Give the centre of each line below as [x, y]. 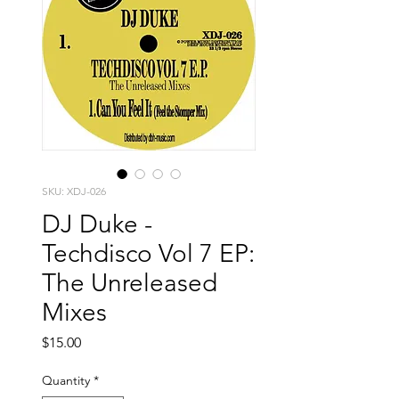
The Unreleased [130, 283]
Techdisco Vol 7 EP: [148, 254]
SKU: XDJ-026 [74, 191]
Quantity [66, 381]
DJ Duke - [97, 224]
